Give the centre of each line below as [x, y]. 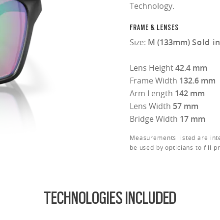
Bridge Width [155, 119]
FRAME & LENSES [154, 28]
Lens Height [152, 68]
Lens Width [151, 106]
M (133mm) [170, 42]
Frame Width [154, 81]
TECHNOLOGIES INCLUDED [110, 198]
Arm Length [152, 94]
